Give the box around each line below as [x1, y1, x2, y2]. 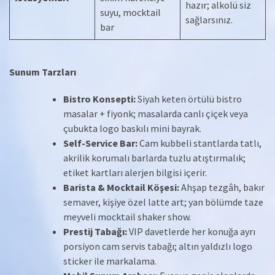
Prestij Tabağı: [63, 225, 127, 238]
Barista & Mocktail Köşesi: [63, 181, 179, 194]
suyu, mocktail [100, 6, 161, 19]
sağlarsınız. [185, 14, 233, 26]
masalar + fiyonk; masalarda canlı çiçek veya [63, 107, 248, 120]
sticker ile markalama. [63, 255, 157, 268]
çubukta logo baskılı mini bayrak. [63, 122, 201, 135]
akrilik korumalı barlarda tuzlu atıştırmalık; [63, 152, 246, 165]
